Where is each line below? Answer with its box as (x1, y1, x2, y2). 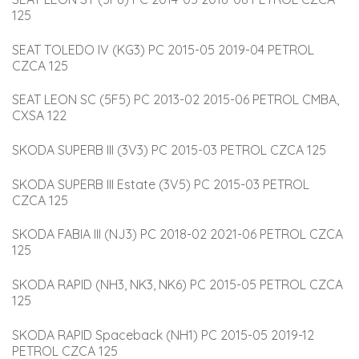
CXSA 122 (12, 107, 67, 124)
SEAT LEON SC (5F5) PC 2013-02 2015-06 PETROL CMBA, (12, 91, 342, 108)
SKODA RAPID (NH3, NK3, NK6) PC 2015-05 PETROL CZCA (12, 276, 346, 292)
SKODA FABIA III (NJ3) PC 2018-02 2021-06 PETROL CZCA (12, 226, 346, 243)
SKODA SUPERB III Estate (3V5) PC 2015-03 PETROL (12, 175, 313, 192)
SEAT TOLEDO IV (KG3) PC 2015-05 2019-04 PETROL (12, 41, 317, 58)
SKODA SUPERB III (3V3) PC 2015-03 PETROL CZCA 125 (12, 142, 326, 158)
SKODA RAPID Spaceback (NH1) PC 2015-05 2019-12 (12, 326, 317, 343)
